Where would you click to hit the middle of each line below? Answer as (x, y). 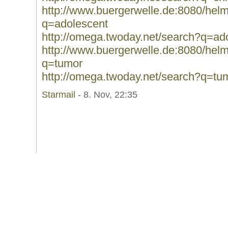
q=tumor (62, 63)
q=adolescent (75, 24)
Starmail (59, 95)
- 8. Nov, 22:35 (106, 95)
